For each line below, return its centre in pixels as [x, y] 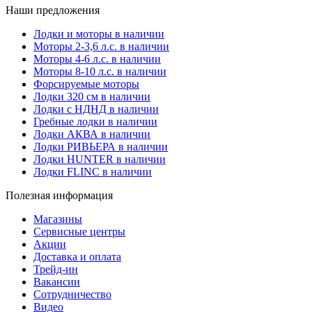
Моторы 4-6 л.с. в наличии [97, 59]
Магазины [58, 219]
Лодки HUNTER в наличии [100, 159]
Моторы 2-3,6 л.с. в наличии [101, 47]
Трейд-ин [56, 270]
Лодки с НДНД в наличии [96, 109]
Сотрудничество [72, 295]
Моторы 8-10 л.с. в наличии [100, 72]
